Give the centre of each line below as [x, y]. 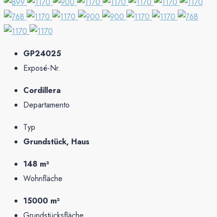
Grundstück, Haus [56, 141]
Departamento [46, 105]
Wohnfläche [43, 178]
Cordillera [42, 90]
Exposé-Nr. [42, 68]
